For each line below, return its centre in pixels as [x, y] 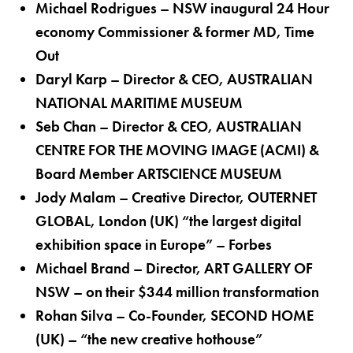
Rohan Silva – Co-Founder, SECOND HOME [174, 315]
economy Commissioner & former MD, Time [175, 32]
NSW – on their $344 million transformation [177, 292]
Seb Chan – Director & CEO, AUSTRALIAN [168, 126]
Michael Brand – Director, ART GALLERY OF [174, 268]
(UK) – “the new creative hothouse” [149, 339]
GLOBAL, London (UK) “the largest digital [168, 221]
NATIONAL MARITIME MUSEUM [139, 102]
